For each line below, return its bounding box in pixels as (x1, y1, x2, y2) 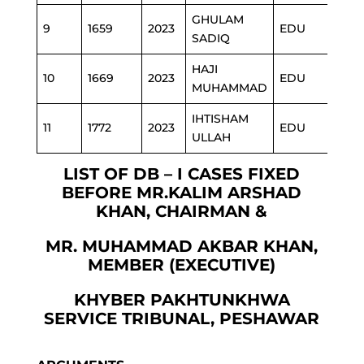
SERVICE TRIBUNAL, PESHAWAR (44, 309, 320, 328)
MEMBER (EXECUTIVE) (88, 255, 276, 275)
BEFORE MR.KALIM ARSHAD (62, 183, 302, 202)
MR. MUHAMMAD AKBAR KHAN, (45, 236, 318, 256)
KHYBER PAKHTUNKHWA (73, 290, 290, 310)
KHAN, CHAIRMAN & (96, 201, 268, 221)
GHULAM (191, 12, 244, 27)
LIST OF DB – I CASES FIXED (63, 164, 301, 184)
